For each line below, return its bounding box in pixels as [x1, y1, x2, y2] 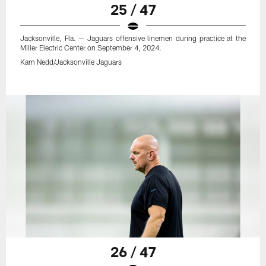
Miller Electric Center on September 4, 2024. [20, 43, 162, 52]
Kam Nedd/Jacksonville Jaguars [20, 57, 122, 66]
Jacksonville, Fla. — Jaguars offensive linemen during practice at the [20, 33, 246, 42]
